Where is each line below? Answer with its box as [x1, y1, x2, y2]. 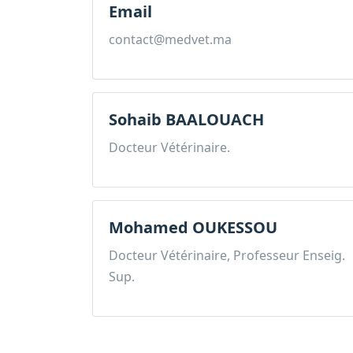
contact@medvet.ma [109, 31, 232, 48]
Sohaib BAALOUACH [109, 109, 264, 130]
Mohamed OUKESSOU [109, 217, 277, 238]
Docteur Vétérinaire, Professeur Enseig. [109, 247, 345, 264]
